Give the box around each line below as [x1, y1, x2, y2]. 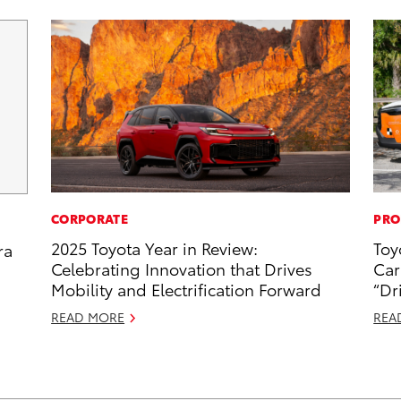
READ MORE [51, 308, 125, 327]
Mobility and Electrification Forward [51, 277, 322, 301]
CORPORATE [51, 209, 128, 228]
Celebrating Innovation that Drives [51, 257, 313, 280]
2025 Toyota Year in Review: [51, 236, 259, 260]
